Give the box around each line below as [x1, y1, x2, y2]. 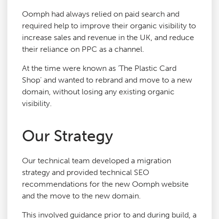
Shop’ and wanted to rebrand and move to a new [22, 75, 192, 85]
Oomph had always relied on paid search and [22, 9, 179, 19]
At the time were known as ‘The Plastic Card [22, 64, 176, 73]
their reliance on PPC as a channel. [22, 44, 144, 54]
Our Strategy [22, 127, 113, 146]
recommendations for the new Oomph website [22, 179, 189, 189]
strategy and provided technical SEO [22, 168, 149, 177]
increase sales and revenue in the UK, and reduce [22, 33, 194, 43]
